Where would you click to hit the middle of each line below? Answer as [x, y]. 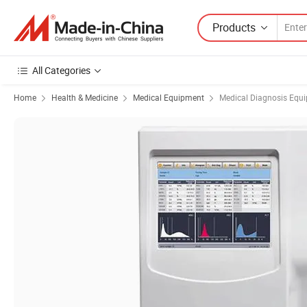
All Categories [61, 70]
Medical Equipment [169, 97]
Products [234, 27]
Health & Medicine [85, 97]
